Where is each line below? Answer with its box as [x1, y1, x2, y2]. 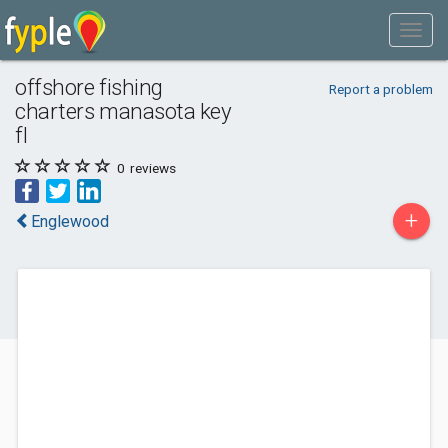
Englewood [31, 212, 109, 231]
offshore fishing [15, 74, 163, 100]
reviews [127, 160, 176, 176]
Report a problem [328, 81, 433, 97]
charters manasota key [15, 98, 232, 124]
